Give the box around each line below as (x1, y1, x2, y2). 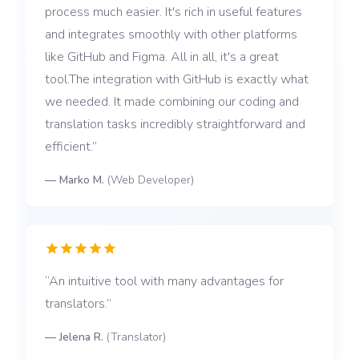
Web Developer (111, 172, 191, 188)
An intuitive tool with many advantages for (49, 272, 284, 291)
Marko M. (59, 172, 104, 188)
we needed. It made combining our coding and (45, 93, 299, 111)
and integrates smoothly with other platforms (45, 26, 297, 44)
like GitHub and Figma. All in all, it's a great (45, 48, 279, 67)
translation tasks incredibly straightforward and (45, 115, 305, 134)
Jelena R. (59, 329, 103, 345)
